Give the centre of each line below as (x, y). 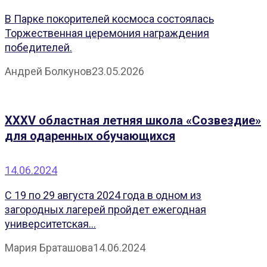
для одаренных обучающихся (90, 136)
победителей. (38, 47)
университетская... (50, 224)
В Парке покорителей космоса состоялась (109, 18)
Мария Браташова (49, 248)
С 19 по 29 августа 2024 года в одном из (103, 195)
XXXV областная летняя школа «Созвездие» (133, 120)
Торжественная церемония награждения (107, 33)
